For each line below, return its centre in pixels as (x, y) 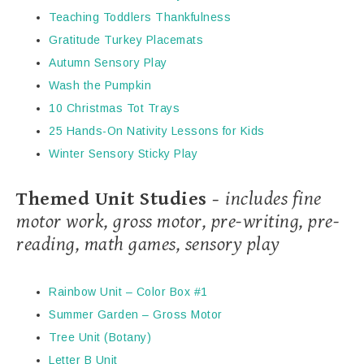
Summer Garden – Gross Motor (136, 315)
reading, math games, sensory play (148, 245)
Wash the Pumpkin (100, 86)
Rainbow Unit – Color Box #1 (128, 292)
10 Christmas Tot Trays (114, 108)
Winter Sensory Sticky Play (123, 154)
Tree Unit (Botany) (100, 338)
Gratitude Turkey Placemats (126, 40)
